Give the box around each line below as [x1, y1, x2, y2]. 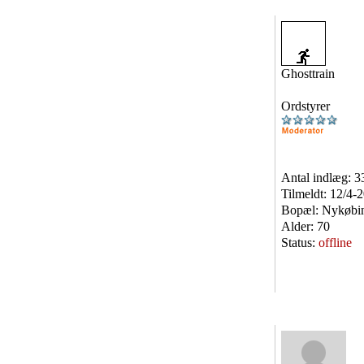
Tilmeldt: [281, 187, 330, 201]
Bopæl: [281, 203, 322, 217]
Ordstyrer [281, 99, 330, 113]
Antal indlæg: [281, 171, 354, 184]
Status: [281, 236, 318, 249]
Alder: [281, 219, 317, 233]
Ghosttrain [281, 67, 335, 80]
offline [318, 236, 352, 249]
